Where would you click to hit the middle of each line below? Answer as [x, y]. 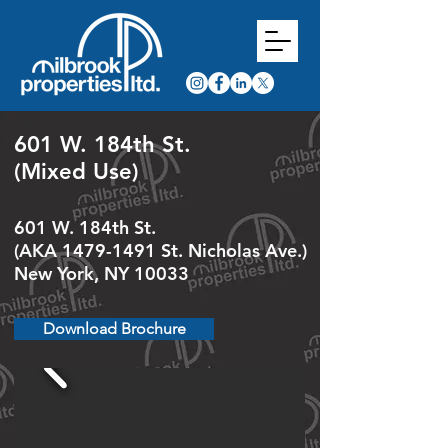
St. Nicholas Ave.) [231, 250]
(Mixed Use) [76, 171]
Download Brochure [114, 328]
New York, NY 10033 [101, 273]
